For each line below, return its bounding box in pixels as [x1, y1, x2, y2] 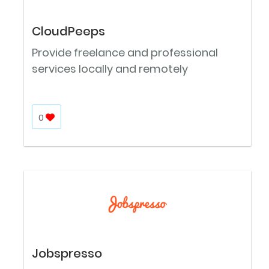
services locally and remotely [32, 61, 188, 77]
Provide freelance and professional [32, 45, 218, 61]
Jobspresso [32, 245, 102, 262]
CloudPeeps [32, 23, 105, 40]
